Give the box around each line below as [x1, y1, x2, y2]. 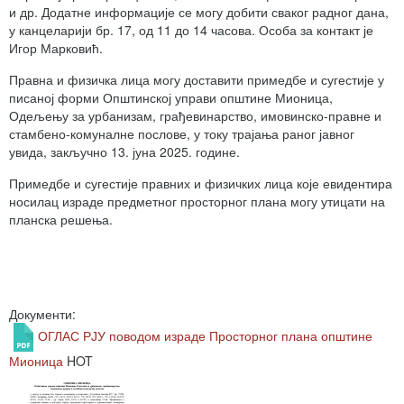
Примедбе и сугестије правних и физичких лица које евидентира [9, 174, 392, 192]
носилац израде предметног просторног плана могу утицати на [9, 192, 385, 210]
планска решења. [9, 210, 113, 228]
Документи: [9, 305, 76, 323]
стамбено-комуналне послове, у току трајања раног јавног [9, 124, 354, 142]
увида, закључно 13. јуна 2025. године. [9, 142, 240, 161]
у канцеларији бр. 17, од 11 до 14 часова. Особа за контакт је [9, 21, 373, 39]
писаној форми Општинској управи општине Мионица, [9, 88, 333, 106]
